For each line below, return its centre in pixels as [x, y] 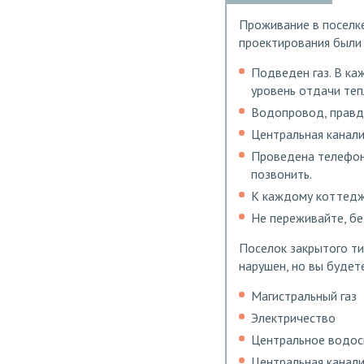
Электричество [293, 317]
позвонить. [282, 173]
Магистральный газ [304, 295]
